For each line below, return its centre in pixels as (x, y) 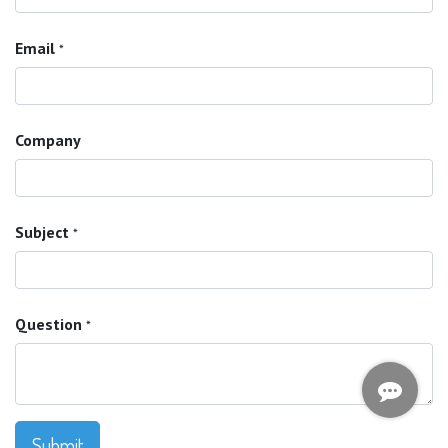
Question (48, 324)
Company (48, 140)
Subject (42, 232)
